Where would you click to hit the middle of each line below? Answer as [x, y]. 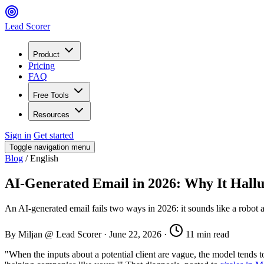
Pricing [42, 66]
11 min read [206, 234]
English [44, 158]
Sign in [18, 135]
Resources [51, 115]
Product [46, 55]
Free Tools [51, 95]
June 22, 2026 [135, 234]
